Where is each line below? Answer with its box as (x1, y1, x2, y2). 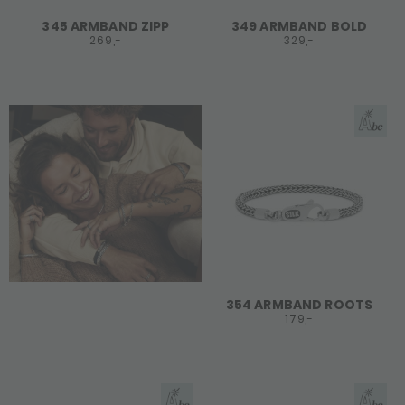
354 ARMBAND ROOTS (225, 296, 373, 314)
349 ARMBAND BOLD (231, 17, 368, 35)
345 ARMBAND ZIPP (42, 17, 170, 35)
